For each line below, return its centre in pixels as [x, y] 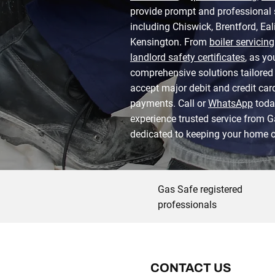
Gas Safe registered [200, 189]
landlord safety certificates [188, 57]
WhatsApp [230, 103]
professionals [187, 205]
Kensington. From [170, 42]
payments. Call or [169, 103]
